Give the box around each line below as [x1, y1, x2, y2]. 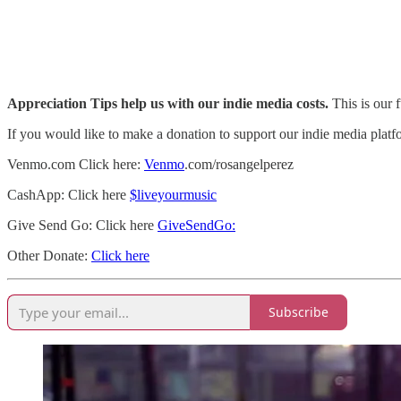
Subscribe [269, 303, 328, 321]
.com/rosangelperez [184, 156, 294, 172]
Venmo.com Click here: [7, 156, 144, 172]
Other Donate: [7, 247, 91, 263]
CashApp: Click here [7, 186, 130, 202]
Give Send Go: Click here [7, 217, 158, 233]
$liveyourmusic [130, 186, 217, 202]
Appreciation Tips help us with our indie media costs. [7, 95, 328, 111]
